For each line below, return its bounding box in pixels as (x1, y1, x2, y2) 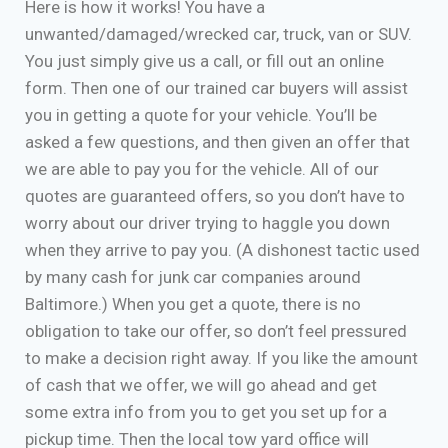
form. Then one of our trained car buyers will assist (25, 78, 408, 98)
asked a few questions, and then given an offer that (25, 132, 410, 152)
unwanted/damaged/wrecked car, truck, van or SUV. (25, 24, 412, 44)
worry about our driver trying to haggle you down (25, 213, 390, 233)
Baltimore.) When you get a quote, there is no (25, 294, 361, 314)
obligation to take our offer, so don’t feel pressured (25, 321, 407, 341)
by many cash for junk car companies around (25, 267, 361, 287)
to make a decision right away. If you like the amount (25, 348, 418, 368)
